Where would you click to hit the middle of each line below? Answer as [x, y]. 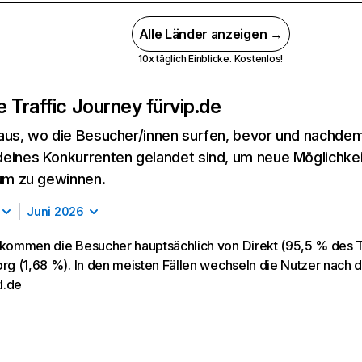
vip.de [196, 106]
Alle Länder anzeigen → [210, 34]
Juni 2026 [55, 211]
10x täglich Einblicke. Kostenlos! [211, 59]
